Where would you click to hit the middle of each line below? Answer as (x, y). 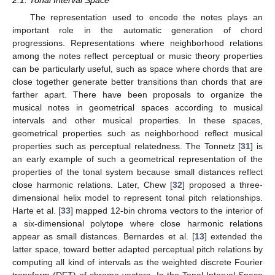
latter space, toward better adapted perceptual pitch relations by (137, 249)
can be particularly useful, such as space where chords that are (137, 69)
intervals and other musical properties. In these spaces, (137, 120)
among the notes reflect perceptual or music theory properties (137, 56)
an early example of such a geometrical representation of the (137, 159)
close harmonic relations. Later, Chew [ (92, 185)
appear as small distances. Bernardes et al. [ (103, 236)
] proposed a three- (223, 185)
